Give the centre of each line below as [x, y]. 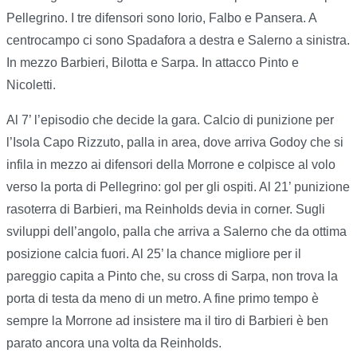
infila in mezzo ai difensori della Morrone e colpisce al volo [171, 165]
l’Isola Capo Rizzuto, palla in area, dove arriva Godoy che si [175, 143]
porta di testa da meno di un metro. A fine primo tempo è [163, 299]
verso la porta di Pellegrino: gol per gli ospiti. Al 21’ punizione [178, 187]
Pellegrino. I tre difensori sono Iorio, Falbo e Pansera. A [161, 18]
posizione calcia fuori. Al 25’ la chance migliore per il [154, 254]
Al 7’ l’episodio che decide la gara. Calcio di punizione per [170, 120]
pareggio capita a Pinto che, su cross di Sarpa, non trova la [172, 277]
